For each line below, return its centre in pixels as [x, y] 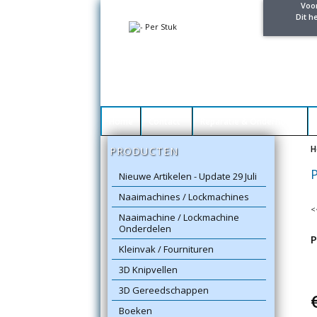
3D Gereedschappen [164, 290]
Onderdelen [145, 229]
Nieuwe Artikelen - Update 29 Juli [188, 176]
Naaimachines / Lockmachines [184, 197]
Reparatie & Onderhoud [250, 121]
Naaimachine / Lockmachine [179, 217]
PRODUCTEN [144, 151]
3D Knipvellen [149, 270]
